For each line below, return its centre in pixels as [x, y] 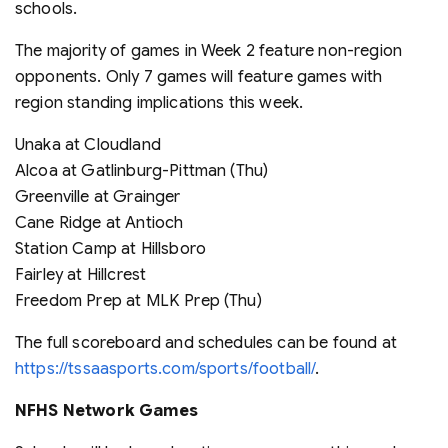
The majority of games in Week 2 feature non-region [209, 50]
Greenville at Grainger [98, 196]
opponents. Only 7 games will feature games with [199, 76]
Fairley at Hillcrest [81, 274]
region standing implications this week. [159, 102]
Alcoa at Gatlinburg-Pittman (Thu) [142, 170]
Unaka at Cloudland [88, 144]
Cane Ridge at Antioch [99, 222]
